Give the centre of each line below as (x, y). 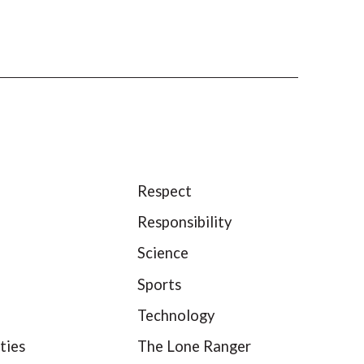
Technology (176, 315)
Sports (160, 284)
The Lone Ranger (195, 346)
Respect (165, 191)
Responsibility (185, 222)
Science (163, 253)
